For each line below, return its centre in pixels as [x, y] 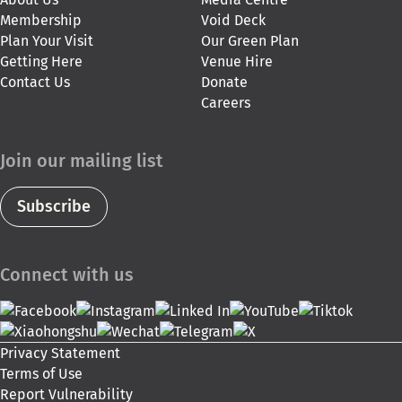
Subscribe [54, 207]
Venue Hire [237, 62]
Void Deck [233, 21]
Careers [226, 103]
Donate [224, 83]
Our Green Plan [250, 41]
